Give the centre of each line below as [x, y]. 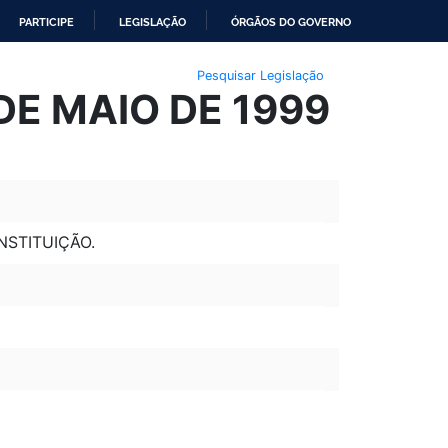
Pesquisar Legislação [260, 75]
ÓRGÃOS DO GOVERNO [291, 22]
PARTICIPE [46, 22]
